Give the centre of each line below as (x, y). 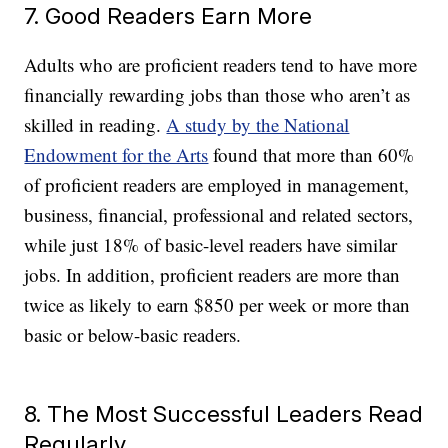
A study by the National (258, 125)
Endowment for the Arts (116, 155)
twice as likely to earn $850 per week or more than (217, 305)
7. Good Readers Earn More (168, 16)
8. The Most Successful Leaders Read (224, 414)
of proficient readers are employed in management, (217, 185)
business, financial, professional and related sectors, (219, 215)
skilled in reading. (95, 125)
